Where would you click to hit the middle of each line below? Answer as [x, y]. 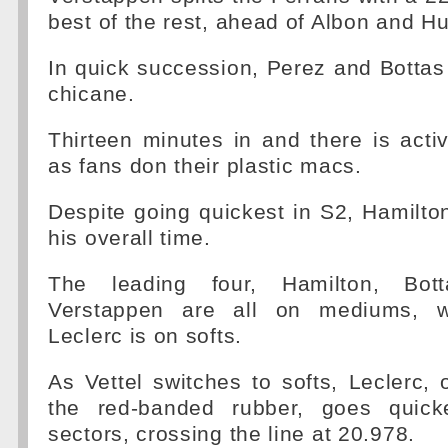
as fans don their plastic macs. [205, 166]
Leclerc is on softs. [145, 336]
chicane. [91, 94]
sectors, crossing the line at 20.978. [231, 434]
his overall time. [129, 238]
